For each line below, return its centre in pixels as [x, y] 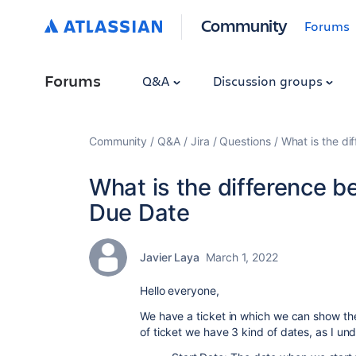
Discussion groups [269, 81]
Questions [245, 141]
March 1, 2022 [242, 257]
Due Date [139, 213]
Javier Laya [170, 257]
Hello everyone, [180, 290]
